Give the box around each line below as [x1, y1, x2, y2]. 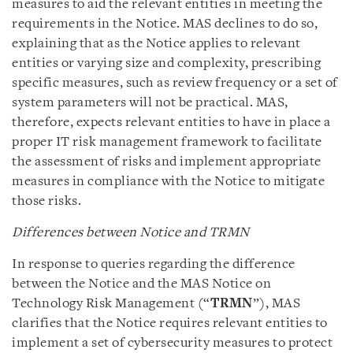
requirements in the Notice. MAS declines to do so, [12, 17, 318, 31]
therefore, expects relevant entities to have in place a [12, 116, 331, 129]
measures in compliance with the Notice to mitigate [12, 175, 325, 188]
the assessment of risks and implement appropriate [12, 155, 321, 169]
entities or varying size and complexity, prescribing [12, 57, 321, 70]
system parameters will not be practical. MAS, [12, 96, 288, 110]
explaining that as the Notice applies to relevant [12, 37, 301, 50]
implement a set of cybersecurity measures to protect [12, 336, 333, 350]
